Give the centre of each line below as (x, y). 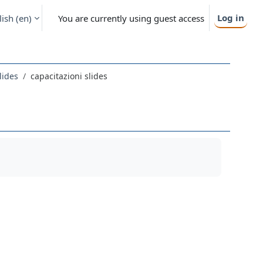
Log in (231, 17)
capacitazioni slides (69, 76)
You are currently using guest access (131, 18)
